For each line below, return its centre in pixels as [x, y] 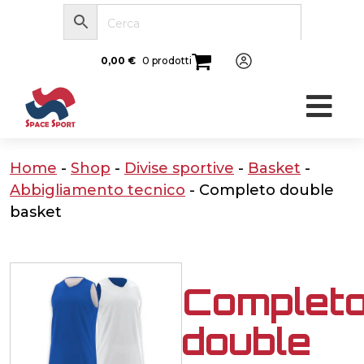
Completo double [266, 190]
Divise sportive [179, 168]
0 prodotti [167, 61]
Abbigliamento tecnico [97, 190]
